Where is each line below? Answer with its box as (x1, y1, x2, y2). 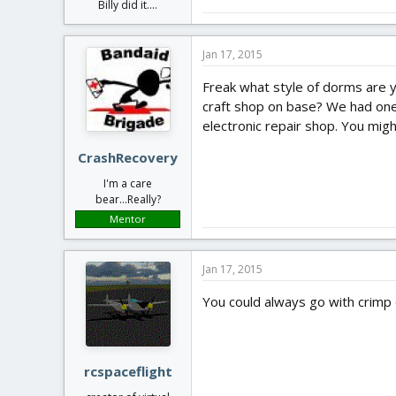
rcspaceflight (83, 362, 172, 380)
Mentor (110, 211, 146, 225)
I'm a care (103, 175, 152, 191)
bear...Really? (95, 191, 161, 207)
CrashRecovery (78, 148, 178, 166)
